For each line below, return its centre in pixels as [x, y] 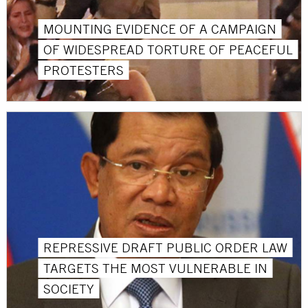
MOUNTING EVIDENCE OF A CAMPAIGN [160, 29]
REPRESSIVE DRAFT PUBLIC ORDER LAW [166, 247]
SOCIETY [69, 288]
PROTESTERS [84, 70]
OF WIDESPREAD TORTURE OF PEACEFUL [168, 49]
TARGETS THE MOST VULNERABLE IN [156, 268]
